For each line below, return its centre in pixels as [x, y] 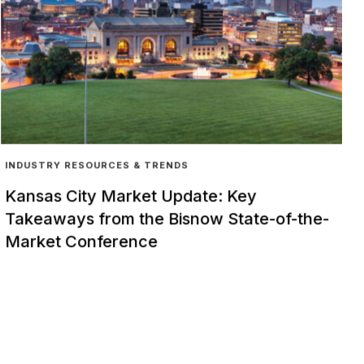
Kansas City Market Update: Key [131, 196]
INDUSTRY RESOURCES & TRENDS [97, 165]
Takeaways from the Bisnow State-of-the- [167, 219]
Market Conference [82, 242]
